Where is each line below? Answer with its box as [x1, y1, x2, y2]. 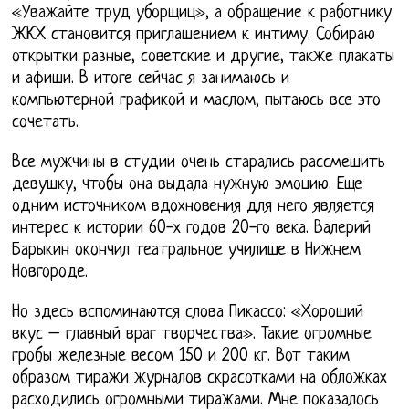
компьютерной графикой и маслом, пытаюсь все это [12, 91, 382, 111]
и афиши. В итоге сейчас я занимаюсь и [12, 69, 290, 89]
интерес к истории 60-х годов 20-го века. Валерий [12, 219, 372, 239]
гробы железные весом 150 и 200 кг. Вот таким [12, 347, 351, 367]
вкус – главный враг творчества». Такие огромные [12, 325, 372, 345]
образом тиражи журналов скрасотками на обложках [12, 369, 388, 389]
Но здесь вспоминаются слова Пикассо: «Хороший [12, 303, 364, 323]
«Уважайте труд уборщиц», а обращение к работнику [12, 4, 393, 24]
